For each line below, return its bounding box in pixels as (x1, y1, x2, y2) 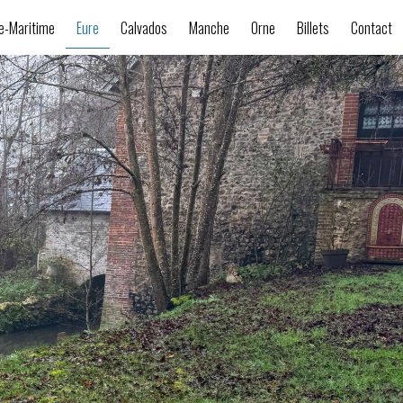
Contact (351, 16, 392, 39)
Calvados (121, 16, 167, 39)
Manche (189, 16, 229, 39)
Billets (297, 16, 329, 39)
